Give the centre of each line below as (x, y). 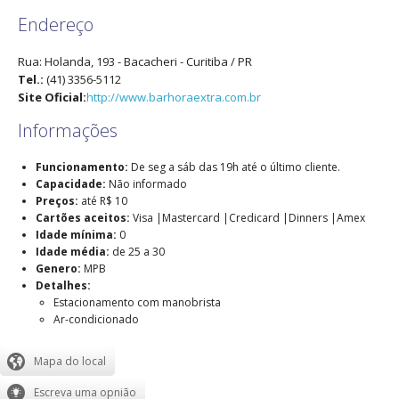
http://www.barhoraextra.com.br (174, 98)
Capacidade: (71, 184)
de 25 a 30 (137, 252)
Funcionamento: (82, 167)
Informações (68, 131)
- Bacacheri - (151, 62)
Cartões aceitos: (83, 218)
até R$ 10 (103, 201)
